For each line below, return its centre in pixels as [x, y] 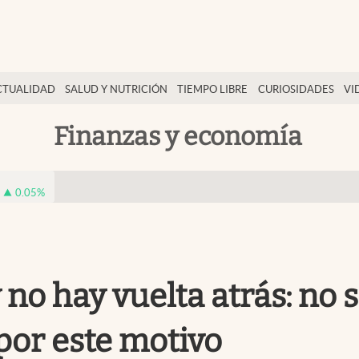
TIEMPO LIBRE [213, 89]
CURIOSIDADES [296, 89]
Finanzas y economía [178, 136]
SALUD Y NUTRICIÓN [117, 89]
